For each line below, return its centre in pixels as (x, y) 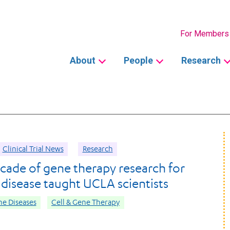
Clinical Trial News (33, 149)
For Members (205, 33)
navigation (71, 64)
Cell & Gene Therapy (85, 202)
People (138, 60)
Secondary (72, 28)
